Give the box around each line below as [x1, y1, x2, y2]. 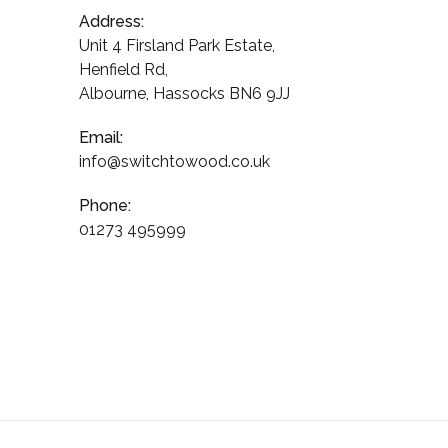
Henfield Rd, [79, 60, 168, 79]
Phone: [79, 196, 131, 215]
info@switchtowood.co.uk [79, 152, 270, 171]
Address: [79, 12, 144, 31]
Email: [79, 128, 123, 147]
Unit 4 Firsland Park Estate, [79, 36, 275, 55]
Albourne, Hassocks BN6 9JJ [79, 84, 290, 103]
